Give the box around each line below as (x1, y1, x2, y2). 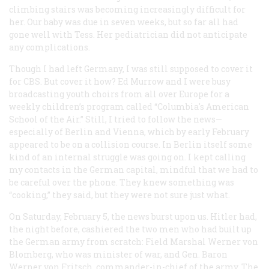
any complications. (9, 41, 90, 53)
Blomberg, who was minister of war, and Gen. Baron (9, 248, 228, 260)
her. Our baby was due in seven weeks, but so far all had (9, 16, 238, 28)
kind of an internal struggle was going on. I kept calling (9, 151, 246, 163)
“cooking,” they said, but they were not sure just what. (9, 189, 230, 201)
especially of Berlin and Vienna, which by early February (9, 125, 249, 138)
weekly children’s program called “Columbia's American (9, 100, 249, 112)
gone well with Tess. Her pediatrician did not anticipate (9, 28, 247, 40)
